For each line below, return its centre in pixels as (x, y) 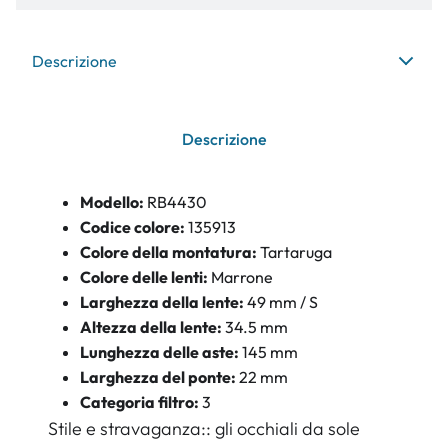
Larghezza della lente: (162, 302)
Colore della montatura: (168, 252)
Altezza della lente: (152, 327)
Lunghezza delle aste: (161, 352)
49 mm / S (282, 302)
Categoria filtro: (139, 402)
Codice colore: (134, 227)
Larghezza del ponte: (159, 377)
